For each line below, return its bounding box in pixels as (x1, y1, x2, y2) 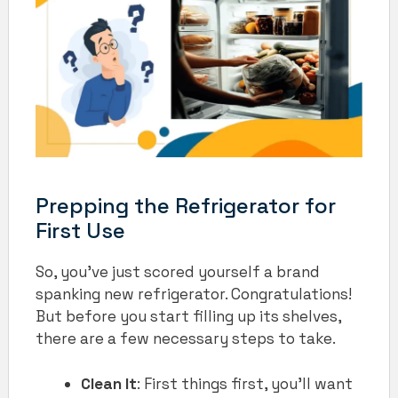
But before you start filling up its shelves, (36, 306, 341, 327)
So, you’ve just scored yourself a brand (36, 262, 320, 283)
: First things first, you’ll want (137, 373, 353, 394)
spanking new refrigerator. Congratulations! (36, 284, 352, 305)
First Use (36, 217, 125, 245)
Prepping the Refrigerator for (36, 192, 336, 220)
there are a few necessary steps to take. (36, 329, 336, 349)
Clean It (81, 373, 137, 394)
